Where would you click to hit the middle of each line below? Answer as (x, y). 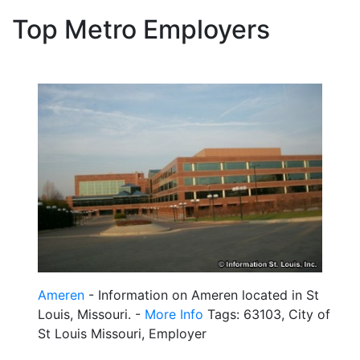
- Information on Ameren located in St (202, 295)
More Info (174, 315)
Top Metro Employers (141, 29)
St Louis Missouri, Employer (122, 334)
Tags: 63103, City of (267, 315)
